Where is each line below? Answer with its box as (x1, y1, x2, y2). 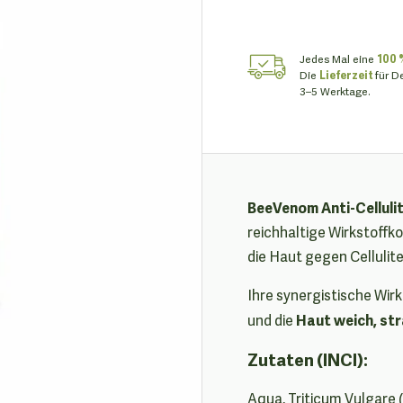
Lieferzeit (319, 67, 375, 82)
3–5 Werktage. (300, 83, 371, 98)
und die (247, 309, 296, 329)
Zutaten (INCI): (247, 346, 368, 371)
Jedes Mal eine (300, 50, 377, 66)
